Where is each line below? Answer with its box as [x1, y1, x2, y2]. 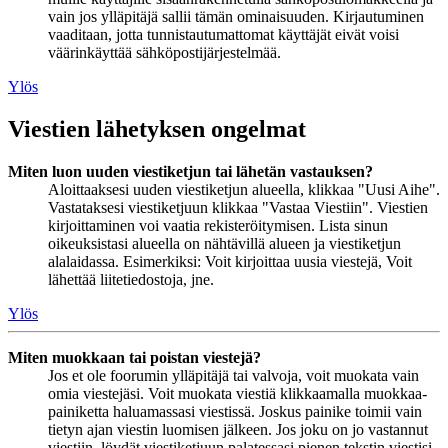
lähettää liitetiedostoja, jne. [48, 270, 214, 288]
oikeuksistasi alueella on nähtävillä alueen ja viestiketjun [48, 234, 401, 252]
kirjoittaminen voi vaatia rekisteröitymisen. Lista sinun [48, 216, 388, 234]
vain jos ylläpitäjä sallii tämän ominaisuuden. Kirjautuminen [48, 7, 424, 25]
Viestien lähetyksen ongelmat [8, 115, 306, 142]
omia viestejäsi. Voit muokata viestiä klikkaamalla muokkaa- [48, 384, 427, 402]
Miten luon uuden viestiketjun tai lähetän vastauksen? [8, 162, 373, 180]
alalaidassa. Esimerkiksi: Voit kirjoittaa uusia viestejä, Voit [48, 252, 412, 270]
